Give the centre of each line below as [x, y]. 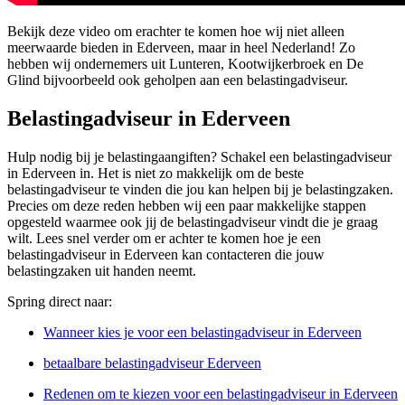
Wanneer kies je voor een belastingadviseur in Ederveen [202, 333]
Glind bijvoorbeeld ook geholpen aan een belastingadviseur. [178, 80]
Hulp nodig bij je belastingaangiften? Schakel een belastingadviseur [199, 157]
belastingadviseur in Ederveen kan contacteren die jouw [166, 255]
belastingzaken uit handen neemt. [102, 271]
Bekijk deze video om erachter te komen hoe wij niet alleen [176, 32]
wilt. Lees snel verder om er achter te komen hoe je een [164, 239]
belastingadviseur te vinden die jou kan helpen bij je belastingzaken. [200, 190]
